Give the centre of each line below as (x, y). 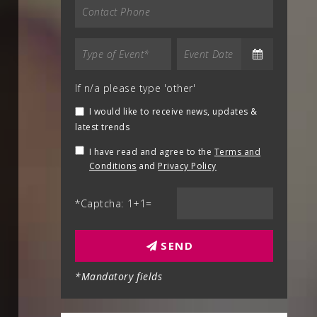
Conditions (113, 166)
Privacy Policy (187, 166)
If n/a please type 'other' (136, 88)
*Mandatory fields (119, 276)
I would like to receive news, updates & (173, 111)
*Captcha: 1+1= (114, 203)
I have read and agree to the (152, 152)
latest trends (103, 127)
